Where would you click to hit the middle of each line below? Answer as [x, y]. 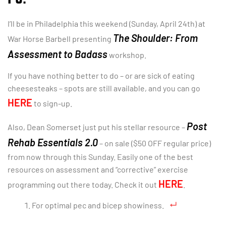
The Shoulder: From [155, 38]
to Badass [86, 54]
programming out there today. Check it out [83, 184]
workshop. [127, 55]
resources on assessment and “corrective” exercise [98, 169]
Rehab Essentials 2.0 [53, 142]
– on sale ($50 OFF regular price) [154, 143]
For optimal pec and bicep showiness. [98, 205]
